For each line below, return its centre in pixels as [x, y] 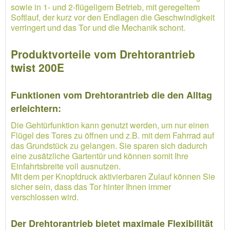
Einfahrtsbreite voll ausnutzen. [66, 166]
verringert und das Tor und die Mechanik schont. [98, 27]
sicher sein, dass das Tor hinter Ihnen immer [91, 187]
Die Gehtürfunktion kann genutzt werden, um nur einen [110, 125]
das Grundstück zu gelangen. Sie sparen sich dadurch [109, 146]
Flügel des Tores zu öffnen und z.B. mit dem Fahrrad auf [112, 135]
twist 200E [37, 67]
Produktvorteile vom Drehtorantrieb [103, 54]
